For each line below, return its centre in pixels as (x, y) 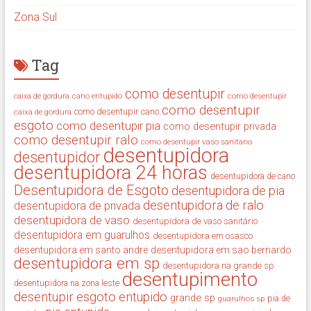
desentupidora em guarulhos (82, 235)
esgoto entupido (121, 297)
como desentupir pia (108, 126)
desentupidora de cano (252, 177)
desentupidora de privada (77, 206)
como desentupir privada (219, 127)
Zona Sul (35, 17)
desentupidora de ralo (203, 205)
